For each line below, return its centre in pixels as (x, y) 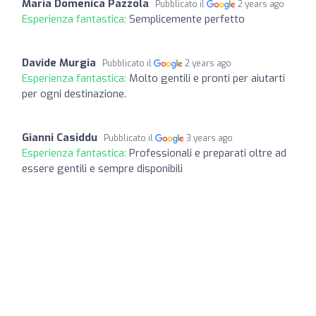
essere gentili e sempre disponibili (102, 168)
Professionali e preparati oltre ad (208, 153)
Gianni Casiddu (60, 137)
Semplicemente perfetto (187, 19)
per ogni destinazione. (74, 93)
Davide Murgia (59, 62)
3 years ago (210, 138)
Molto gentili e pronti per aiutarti (207, 78)
